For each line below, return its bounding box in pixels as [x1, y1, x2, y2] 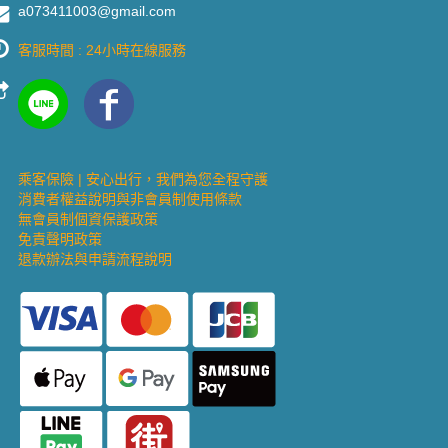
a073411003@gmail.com [18, 2, 176, 19]
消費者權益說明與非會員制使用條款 [18, 190, 242, 207]
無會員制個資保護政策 [18, 210, 158, 227]
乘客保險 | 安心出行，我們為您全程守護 [18, 170, 268, 187]
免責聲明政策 [18, 230, 102, 247]
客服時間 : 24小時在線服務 [18, 41, 186, 58]
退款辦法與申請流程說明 [18, 250, 172, 267]
